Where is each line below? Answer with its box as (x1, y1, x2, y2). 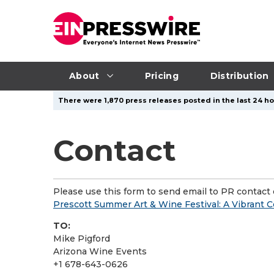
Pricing (144, 70, 179, 81)
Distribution (210, 70, 269, 81)
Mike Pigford (53, 233, 110, 244)
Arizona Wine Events (53, 246, 147, 257)
